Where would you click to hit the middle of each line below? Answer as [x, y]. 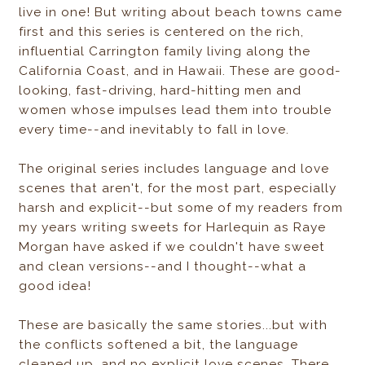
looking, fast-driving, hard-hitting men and [161, 91]
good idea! [57, 286]
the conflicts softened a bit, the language [159, 345]
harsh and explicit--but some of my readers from [181, 208]
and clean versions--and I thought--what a [163, 267]
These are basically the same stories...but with [174, 325]
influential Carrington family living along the [165, 52]
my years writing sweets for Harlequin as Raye [173, 228]
